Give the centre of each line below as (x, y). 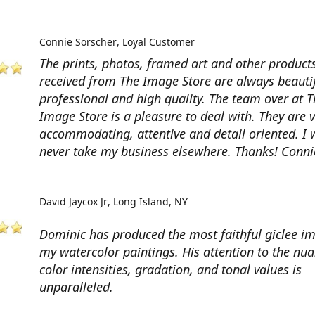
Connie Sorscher (78, 42)
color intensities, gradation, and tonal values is (171, 269)
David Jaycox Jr (73, 201)
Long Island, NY (150, 201)
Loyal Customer (158, 42)
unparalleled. (76, 287)
